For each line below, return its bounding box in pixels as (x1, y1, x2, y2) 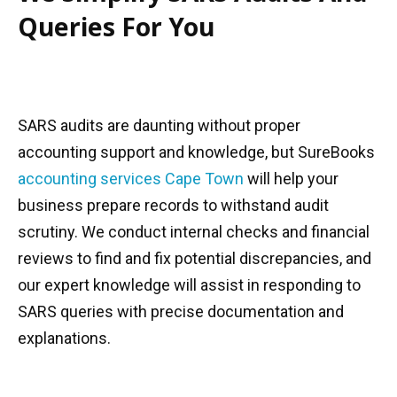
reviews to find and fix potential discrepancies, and (18, 249, 371, 268)
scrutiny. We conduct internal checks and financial (18, 222, 370, 241)
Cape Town (165, 169, 244, 188)
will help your (244, 169, 339, 188)
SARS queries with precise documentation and (18, 302, 344, 321)
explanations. (18, 329, 111, 347)
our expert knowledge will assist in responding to (18, 276, 361, 294)
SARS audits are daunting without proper (18, 116, 300, 135)
